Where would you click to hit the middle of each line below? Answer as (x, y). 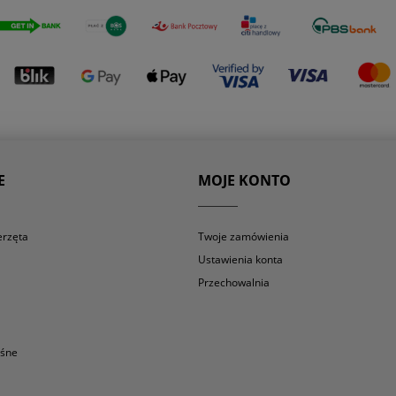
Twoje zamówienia (244, 236)
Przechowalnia (234, 283)
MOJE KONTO (244, 181)
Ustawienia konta (240, 260)
